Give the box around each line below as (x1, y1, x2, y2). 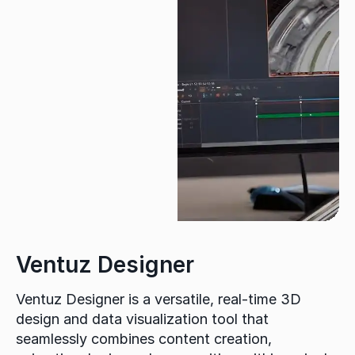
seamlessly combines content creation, (16, 330, 272, 348)
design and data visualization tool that (16, 311, 269, 328)
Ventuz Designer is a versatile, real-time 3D (16, 291, 301, 308)
